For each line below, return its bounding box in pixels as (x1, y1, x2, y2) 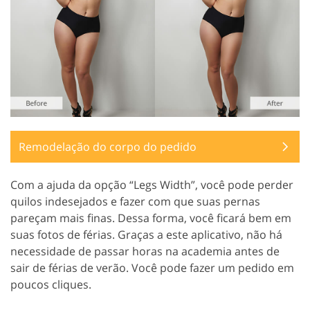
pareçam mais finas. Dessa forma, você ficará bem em (10, 210, 291, 226)
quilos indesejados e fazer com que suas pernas (10, 193, 260, 209)
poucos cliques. (10, 276, 91, 292)
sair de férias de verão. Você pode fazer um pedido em (10, 259, 294, 275)
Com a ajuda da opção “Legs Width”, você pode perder (10, 176, 293, 192)
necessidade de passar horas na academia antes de (10, 243, 280, 259)
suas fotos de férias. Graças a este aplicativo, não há (10, 226, 282, 242)
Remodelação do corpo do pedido (19, 138, 197, 154)
